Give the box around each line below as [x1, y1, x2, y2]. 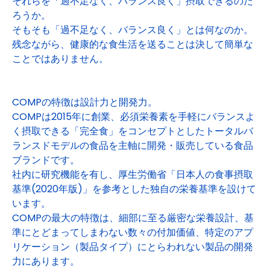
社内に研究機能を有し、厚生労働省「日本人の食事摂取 [12, 168, 253, 181]
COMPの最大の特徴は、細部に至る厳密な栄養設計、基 [12, 211, 254, 225]
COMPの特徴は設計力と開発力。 [12, 95, 157, 109]
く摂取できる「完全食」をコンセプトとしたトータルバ [12, 124, 253, 138]
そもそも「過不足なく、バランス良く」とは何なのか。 [12, 23, 253, 37]
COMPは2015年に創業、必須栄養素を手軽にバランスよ [12, 110, 255, 124]
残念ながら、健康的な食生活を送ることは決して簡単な [12, 37, 253, 51]
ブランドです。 [12, 153, 80, 167]
